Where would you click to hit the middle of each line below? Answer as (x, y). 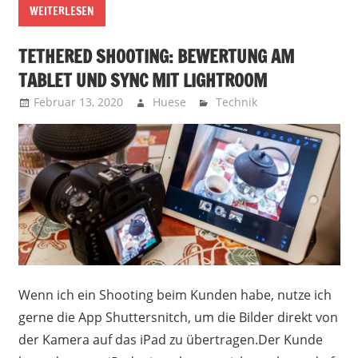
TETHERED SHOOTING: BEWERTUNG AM (156, 56)
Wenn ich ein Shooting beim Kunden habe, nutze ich (175, 294)
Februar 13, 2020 (78, 101)
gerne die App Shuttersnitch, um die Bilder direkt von (178, 317)
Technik (237, 101)
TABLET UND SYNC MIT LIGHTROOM (142, 80)
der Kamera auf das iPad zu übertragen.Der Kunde (170, 339)
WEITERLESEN (62, 12)
